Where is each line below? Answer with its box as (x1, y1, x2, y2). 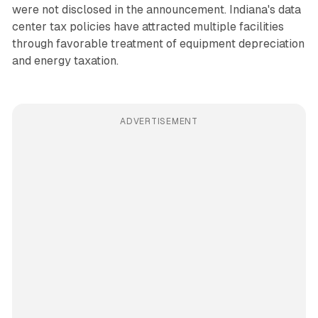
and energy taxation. (11, 53, 119, 67)
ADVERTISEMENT (120, 116, 198, 126)
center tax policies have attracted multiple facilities (11, 19, 284, 33)
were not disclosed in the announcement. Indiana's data (11, 2, 301, 16)
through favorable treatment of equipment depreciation (11, 36, 305, 50)
